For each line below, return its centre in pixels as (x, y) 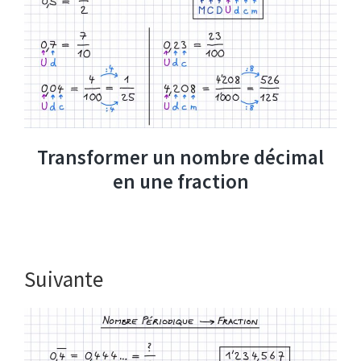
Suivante (64, 279)
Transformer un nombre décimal (180, 158)
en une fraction (180, 182)
